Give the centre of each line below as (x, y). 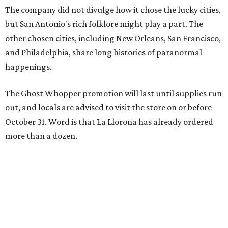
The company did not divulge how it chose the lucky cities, (113, 10)
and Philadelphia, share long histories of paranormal (104, 52)
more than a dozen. (41, 136)
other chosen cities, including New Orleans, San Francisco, (113, 38)
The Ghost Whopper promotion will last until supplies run (113, 93)
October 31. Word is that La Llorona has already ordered (109, 122)
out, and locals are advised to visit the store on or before (108, 107)
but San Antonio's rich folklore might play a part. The (104, 24)
